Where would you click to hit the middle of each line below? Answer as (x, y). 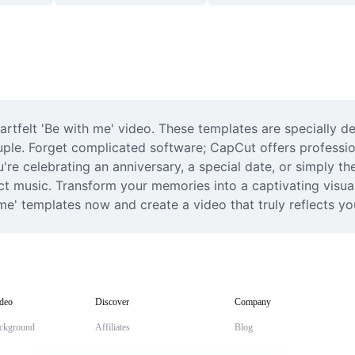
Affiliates (113, 327)
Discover (112, 302)
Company (253, 302)
